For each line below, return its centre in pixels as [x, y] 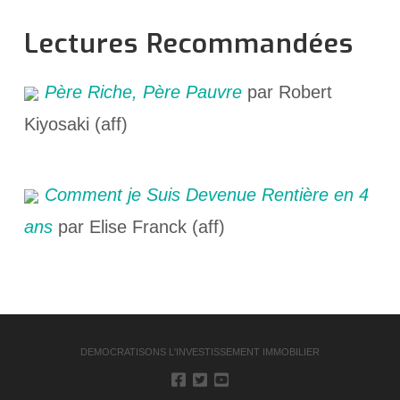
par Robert [287, 92]
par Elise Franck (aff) [141, 226]
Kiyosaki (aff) [75, 124]
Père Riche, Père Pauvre [143, 92]
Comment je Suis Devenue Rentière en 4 [206, 194]
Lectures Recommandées [188, 43]
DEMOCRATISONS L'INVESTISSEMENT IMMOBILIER [200, 351]
